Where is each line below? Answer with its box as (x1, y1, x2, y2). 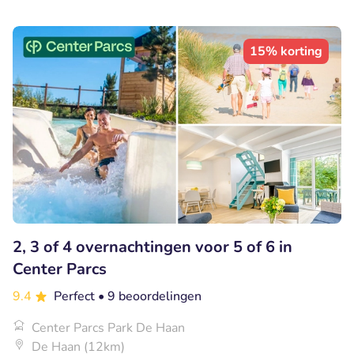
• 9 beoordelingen (98, 287, 201, 305)
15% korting (250, 43, 322, 61)
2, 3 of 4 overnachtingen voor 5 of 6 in (13, 235, 292, 258)
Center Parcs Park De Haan (32, 318, 185, 337)
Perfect (54, 287, 98, 305)
